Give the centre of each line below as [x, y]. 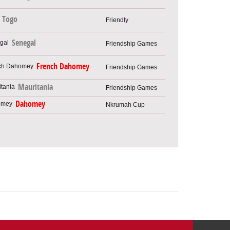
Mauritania [35, 87]
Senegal [24, 43]
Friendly [117, 20]
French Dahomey [63, 67]
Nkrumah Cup [125, 104]
